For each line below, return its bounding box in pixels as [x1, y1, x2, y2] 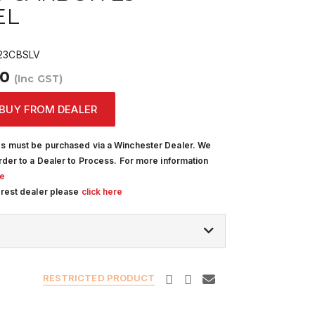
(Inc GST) [14, 73, 63, 84]
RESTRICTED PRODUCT [42, 272, 155, 283]
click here [81, 186, 123, 197]
